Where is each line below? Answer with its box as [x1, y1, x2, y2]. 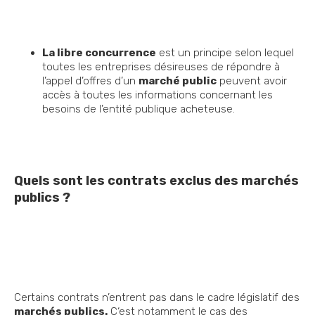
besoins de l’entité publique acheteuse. [42, 103, 238, 116]
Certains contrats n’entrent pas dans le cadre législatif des [14, 291, 300, 304]
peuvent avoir [217, 75, 287, 88]
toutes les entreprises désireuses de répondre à [42, 60, 280, 74]
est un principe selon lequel [156, 46, 294, 60]
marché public [139, 75, 217, 88]
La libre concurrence [42, 46, 156, 60]
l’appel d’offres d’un [42, 75, 139, 88]
